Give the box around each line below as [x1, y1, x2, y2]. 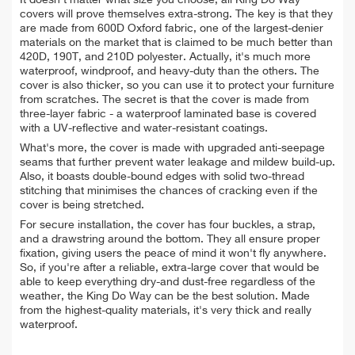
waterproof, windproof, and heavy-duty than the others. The [20, 65, 319, 77]
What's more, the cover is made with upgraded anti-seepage [20, 142, 325, 154]
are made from [20, 22, 97, 34]
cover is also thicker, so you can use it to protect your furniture [20, 79, 334, 91]
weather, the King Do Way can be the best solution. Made [20, 290, 310, 302]
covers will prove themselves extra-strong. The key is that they [20, 8, 333, 20]
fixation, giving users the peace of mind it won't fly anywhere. [20, 247, 326, 259]
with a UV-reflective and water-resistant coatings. [20, 122, 268, 134]
